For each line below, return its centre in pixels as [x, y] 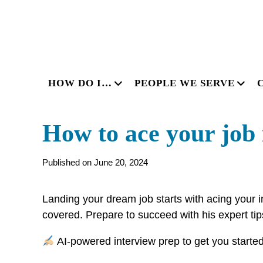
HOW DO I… [80, 83]
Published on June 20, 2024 [95, 162]
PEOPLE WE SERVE [185, 83]
